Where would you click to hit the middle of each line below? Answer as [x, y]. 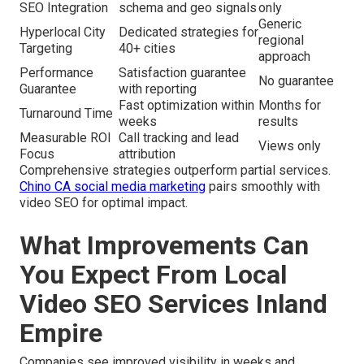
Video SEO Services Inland [173, 303]
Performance [56, 72]
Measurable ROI [65, 137]
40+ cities [147, 48]
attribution [147, 154]
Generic [280, 24]
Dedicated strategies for [188, 32]
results [278, 121]
